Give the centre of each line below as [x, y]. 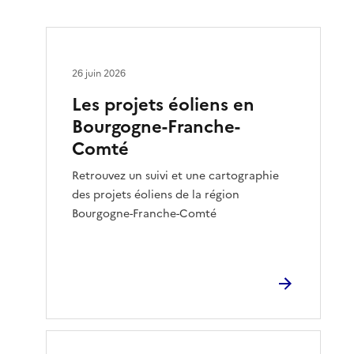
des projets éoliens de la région [156, 194]
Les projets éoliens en [164, 104]
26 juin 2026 [99, 73]
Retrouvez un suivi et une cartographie [176, 175]
